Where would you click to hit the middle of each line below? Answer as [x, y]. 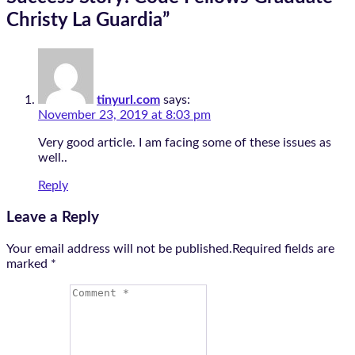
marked [29, 263]
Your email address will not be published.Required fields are [170, 248]
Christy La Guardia [84, 21]
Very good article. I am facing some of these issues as [185, 143]
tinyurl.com [128, 100]
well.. [53, 158]
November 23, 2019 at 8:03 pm [124, 115]
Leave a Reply [53, 217]
